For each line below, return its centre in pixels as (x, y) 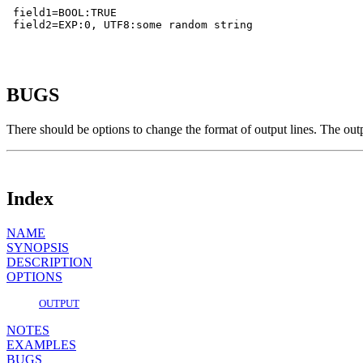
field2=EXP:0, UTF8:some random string (130, 24)
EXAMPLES (41, 345)
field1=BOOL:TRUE (62, 12)
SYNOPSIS (38, 248)
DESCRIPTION (49, 263)
